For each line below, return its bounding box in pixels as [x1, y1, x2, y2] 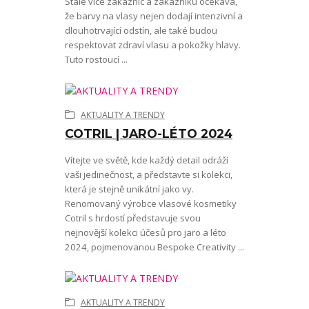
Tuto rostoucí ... [64, 53, 128, 66]
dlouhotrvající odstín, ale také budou [64, 24, 217, 37]
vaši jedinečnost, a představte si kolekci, [64, 168, 232, 181]
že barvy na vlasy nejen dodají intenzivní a [64, 10, 243, 23]
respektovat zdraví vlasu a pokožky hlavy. [64, 39, 241, 52]
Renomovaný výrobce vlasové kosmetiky [64, 197, 237, 210]
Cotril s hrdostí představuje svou [64, 212, 201, 225]
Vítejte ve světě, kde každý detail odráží [64, 154, 228, 167]
